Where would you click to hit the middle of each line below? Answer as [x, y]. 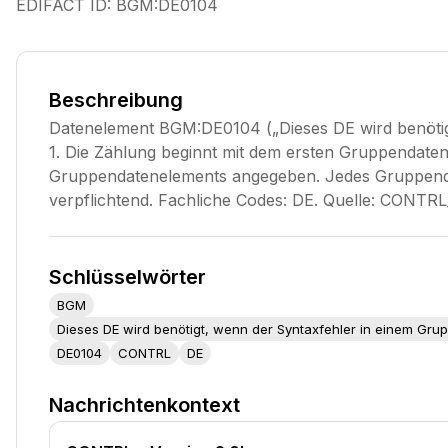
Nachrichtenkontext [144, 405]
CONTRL [144, 352]
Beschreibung [116, 100]
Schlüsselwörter [127, 277]
